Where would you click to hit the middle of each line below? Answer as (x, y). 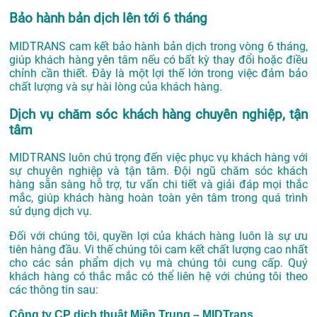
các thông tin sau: (54, 290)
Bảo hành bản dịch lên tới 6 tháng (108, 19)
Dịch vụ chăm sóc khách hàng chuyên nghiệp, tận (158, 114)
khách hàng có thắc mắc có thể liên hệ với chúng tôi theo (158, 277)
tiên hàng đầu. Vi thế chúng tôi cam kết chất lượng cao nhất (158, 250)
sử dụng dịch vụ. (51, 212)
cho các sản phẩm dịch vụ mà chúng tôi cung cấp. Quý (158, 263)
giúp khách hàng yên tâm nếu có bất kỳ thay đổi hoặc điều (158, 59)
